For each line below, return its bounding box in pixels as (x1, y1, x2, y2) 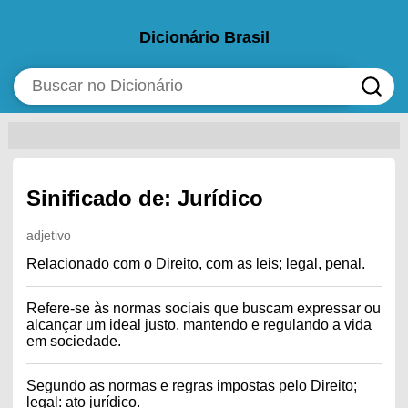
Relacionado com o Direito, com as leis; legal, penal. (25, 255, 365, 271)
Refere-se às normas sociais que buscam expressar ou (25, 300, 381, 316)
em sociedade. (25, 332, 121, 349)
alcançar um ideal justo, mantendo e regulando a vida (25, 316, 372, 332)
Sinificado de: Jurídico (25, 185, 263, 210)
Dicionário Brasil (138, 28, 270, 47)
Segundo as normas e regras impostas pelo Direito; (25, 377, 357, 393)
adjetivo (25, 227, 71, 242)
